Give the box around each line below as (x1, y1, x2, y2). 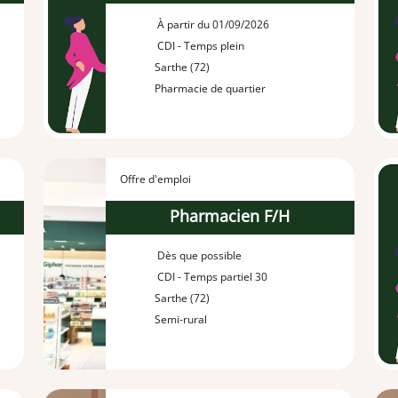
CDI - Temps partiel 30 (154, 269, 267, 285)
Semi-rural (154, 312, 207, 328)
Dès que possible (154, 248, 242, 264)
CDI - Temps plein (154, 37, 244, 53)
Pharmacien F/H (170, 205, 291, 227)
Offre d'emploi (120, 171, 192, 187)
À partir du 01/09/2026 (154, 16, 269, 32)
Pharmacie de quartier (154, 80, 266, 96)
